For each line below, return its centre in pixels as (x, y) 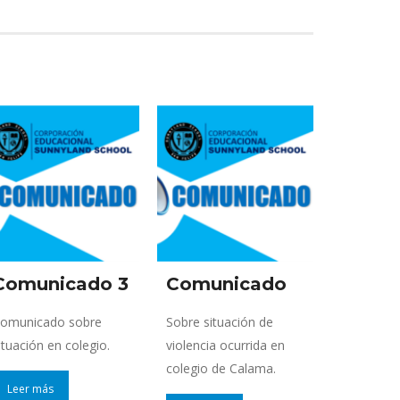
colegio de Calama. (221, 368)
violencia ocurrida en (225, 345)
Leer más (30, 388)
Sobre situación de (220, 321)
